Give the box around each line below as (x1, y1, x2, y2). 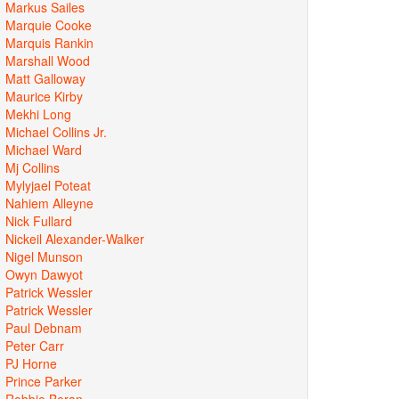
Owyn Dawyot (5, 265, 83, 283)
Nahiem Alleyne (5, 193, 94, 212)
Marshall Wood (5, 51, 90, 69)
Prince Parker (5, 371, 82, 390)
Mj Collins (5, 158, 60, 176)
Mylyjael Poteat (5, 175, 91, 194)
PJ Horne (5, 354, 57, 372)
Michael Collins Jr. (5, 122, 107, 141)
